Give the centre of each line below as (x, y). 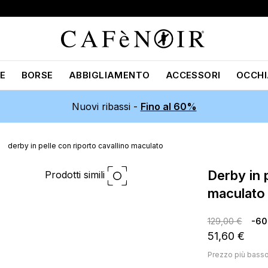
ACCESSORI (193, 75)
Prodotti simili (76, 175)
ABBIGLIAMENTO (109, 75)
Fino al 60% (168, 107)
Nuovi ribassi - (106, 107)
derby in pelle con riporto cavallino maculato (86, 146)
